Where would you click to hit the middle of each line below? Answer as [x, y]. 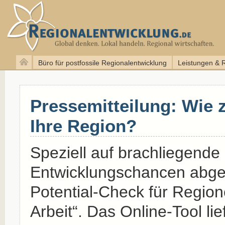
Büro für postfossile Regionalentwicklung [102, 63]
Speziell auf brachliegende [125, 153]
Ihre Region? [83, 126]
